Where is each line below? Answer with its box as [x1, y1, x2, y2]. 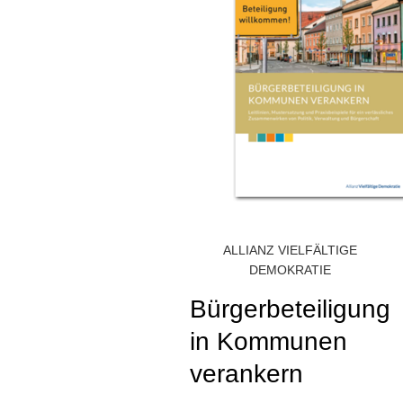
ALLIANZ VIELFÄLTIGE [223, 243, 357, 257]
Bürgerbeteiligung [190, 295, 390, 323]
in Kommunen [190, 327, 347, 355]
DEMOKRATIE [249, 263, 331, 277]
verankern [190, 360, 303, 388]
